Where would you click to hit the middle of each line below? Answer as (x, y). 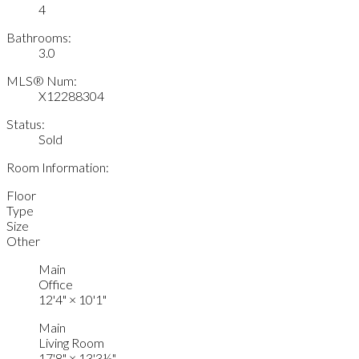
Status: (26, 123)
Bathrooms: (39, 37)
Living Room (71, 342)
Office (56, 284)
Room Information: (58, 167)
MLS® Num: (42, 80)
